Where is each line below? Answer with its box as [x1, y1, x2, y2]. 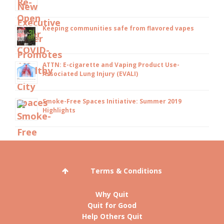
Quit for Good [87, 200, 136, 210]
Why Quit [95, 189, 128, 199]
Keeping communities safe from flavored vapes [42, 23, 194, 32]
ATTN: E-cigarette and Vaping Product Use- [42, 60, 179, 69]
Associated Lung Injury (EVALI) [42, 69, 138, 78]
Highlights [42, 105, 75, 114]
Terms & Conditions [90, 165, 162, 175]
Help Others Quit [81, 211, 142, 221]
